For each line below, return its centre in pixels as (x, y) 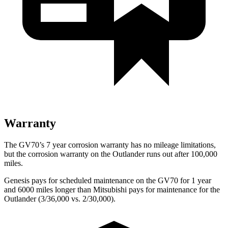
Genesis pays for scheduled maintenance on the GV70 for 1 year (108, 180)
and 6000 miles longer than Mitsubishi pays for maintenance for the (112, 189)
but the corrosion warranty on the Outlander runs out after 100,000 (111, 154)
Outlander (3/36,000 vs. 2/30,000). (60, 198)
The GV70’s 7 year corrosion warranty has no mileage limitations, (110, 145)
